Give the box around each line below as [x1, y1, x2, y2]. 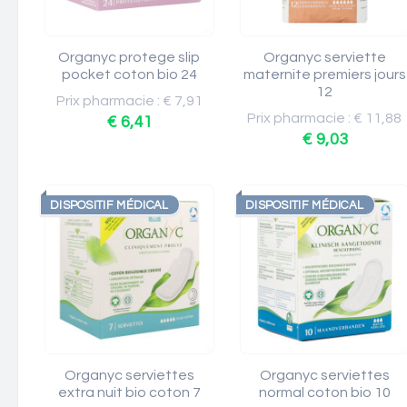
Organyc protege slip [58, 50, 201, 65]
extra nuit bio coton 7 [58, 385, 201, 400]
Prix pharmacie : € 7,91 [56, 94, 203, 108]
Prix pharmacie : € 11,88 [247, 111, 402, 125]
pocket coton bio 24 [62, 67, 197, 82]
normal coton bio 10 [259, 385, 391, 400]
